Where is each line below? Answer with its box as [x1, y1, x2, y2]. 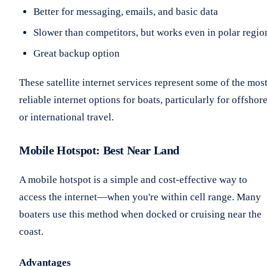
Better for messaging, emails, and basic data [33, 6, 218, 18]
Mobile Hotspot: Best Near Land [19, 144, 179, 157]
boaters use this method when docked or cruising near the [19, 209, 262, 221]
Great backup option [33, 48, 120, 60]
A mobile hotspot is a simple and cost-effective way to [19, 174, 247, 186]
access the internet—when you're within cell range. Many [19, 191, 261, 203]
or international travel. [19, 111, 114, 123]
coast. [19, 226, 44, 238]
